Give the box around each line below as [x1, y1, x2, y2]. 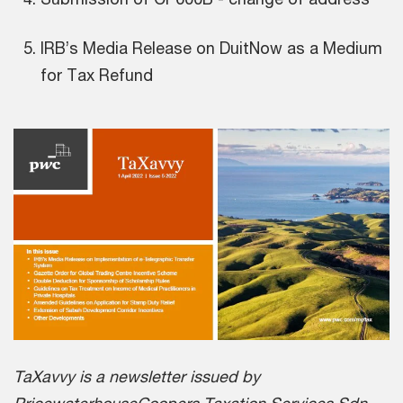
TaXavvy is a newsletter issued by [13, 365, 260, 386]
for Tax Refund [40, 64, 153, 85]
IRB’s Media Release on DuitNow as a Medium [40, 37, 382, 58]
